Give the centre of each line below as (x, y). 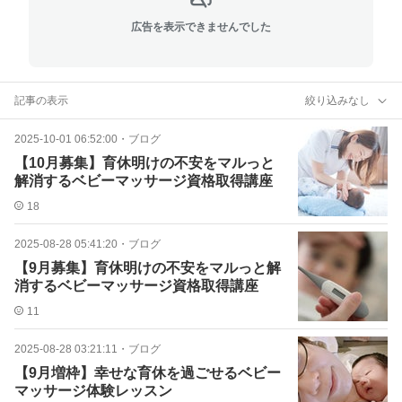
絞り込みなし (337, 100)
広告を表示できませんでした (201, 26)
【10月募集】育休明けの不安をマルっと (144, 163)
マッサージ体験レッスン (93, 391)
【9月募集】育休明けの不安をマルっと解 (148, 268)
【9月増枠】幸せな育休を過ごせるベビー (148, 373)
